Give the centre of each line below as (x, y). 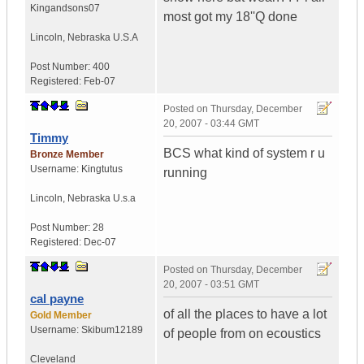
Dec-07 (100, 243)
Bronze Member (67, 155)
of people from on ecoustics (242, 334)
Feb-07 (100, 82)
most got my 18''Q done (230, 17)
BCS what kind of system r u (244, 154)
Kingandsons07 (65, 9)
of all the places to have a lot (245, 314)
